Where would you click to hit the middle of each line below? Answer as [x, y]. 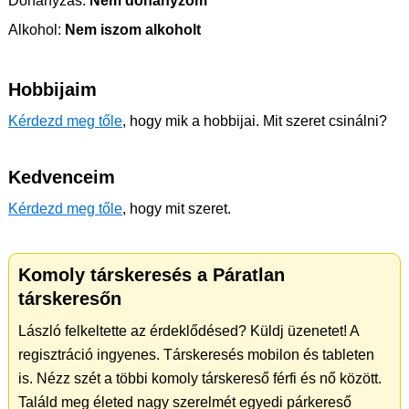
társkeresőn [70, 299]
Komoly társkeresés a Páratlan [152, 275]
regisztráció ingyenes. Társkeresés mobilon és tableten [196, 355]
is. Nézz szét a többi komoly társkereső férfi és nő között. [200, 378]
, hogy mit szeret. [177, 209]
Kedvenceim [62, 177]
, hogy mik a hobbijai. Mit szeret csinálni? [255, 121]
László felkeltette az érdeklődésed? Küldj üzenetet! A [189, 331]
